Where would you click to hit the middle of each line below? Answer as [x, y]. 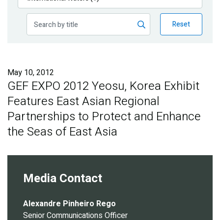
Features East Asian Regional [83, 102]
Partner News [41, 53]
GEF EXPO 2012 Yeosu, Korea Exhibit [103, 86]
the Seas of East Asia [62, 132]
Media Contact [63, 179]
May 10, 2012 [31, 73]
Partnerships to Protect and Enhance [104, 117]
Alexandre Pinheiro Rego [69, 204]
